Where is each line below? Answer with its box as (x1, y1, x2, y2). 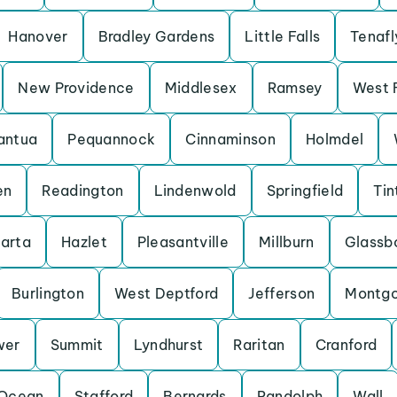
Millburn (259, 233, 315, 251)
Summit (50, 336, 104, 354)
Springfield (266, 182, 344, 199)
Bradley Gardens (97, 27, 215, 45)
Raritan (233, 336, 285, 354)
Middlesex (164, 79, 237, 97)
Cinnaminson (185, 130, 276, 148)
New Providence (18, 79, 135, 97)
